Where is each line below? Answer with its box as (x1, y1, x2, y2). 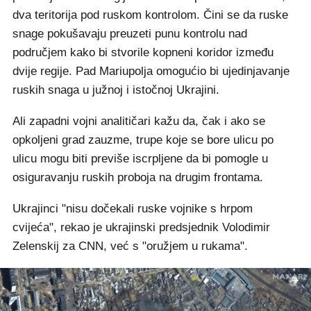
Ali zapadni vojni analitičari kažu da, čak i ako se (12, 114, 265, 128)
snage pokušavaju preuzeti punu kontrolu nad (12, 26, 247, 40)
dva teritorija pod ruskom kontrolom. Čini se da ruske (12, 8, 288, 22)
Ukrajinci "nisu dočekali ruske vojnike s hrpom (12, 201, 253, 215)
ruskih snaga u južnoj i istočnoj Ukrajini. (12, 83, 219, 96)
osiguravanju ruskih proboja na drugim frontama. (12, 170, 263, 184)
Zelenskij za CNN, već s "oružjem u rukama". (12, 239, 248, 253)
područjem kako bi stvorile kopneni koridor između (12, 45, 274, 59)
